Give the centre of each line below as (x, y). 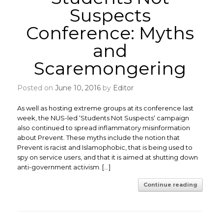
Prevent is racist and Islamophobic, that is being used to (105, 147)
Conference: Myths (110, 33)
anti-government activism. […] (64, 167)
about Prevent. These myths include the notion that (98, 137)
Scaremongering (110, 68)
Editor (123, 88)
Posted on (39, 88)
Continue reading (170, 185)
